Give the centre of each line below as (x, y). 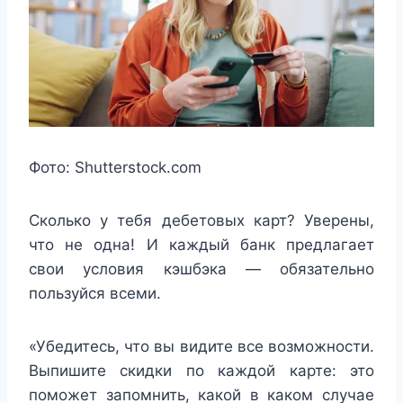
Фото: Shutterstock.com (115, 168)
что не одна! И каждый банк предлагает (201, 245)
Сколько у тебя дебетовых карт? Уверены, (201, 221)
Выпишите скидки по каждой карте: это (201, 371)
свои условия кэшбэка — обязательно (201, 269)
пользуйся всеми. (95, 294)
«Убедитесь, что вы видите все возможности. (201, 347)
